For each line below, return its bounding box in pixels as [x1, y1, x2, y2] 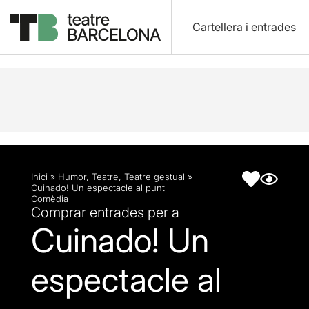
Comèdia [31, 193, 68, 204]
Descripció [44, 29, 99, 43]
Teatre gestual [124, 171, 185, 182]
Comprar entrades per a [31, 204, 179, 221]
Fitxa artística [114, 29, 183, 43]
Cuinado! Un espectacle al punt [31, 182, 165, 193]
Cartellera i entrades [192, 20, 296, 34]
